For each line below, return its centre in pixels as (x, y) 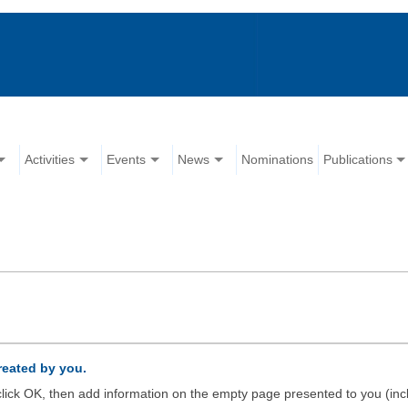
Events (127, 160)
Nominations (278, 160)
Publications (358, 160)
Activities (50, 160)
